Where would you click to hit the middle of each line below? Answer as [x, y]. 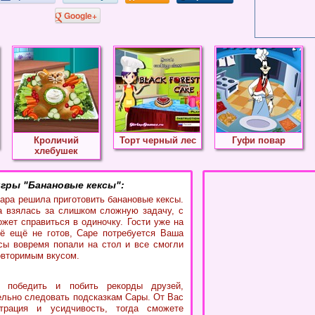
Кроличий [56, 140]
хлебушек [56, 151]
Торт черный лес [157, 140]
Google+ [80, 15]
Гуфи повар [259, 140]
